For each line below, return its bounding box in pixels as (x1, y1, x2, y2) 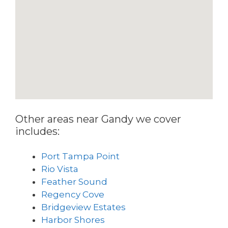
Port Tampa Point (41, 151, 120, 162)
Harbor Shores (41, 215, 105, 225)
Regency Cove (41, 189, 104, 200)
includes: (15, 125, 60, 137)
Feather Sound (41, 177, 107, 187)
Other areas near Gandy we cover (15, 112, 181, 125)
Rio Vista (41, 164, 78, 175)
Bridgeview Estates (41, 202, 126, 213)
